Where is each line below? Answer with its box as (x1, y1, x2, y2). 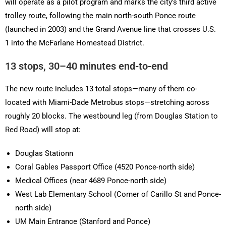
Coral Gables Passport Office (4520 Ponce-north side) (15, 162, 195, 172)
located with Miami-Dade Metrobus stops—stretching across (5, 98, 209, 107)
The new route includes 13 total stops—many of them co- (5, 84, 197, 94)
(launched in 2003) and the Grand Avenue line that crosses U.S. (5, 25, 216, 34)
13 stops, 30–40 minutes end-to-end (5, 60, 168, 73)
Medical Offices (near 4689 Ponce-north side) (15, 176, 166, 186)
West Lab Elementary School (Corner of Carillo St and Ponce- (15, 190, 221, 199)
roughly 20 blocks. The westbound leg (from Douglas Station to (5, 111, 218, 121)
